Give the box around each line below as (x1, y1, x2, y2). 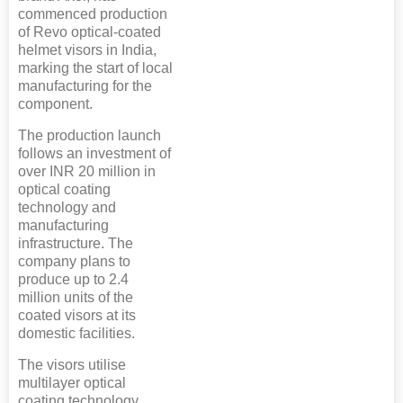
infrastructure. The (18, 236, 133, 252)
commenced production (18, 6, 167, 22)
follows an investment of (18, 146, 171, 162)
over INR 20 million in (18, 164, 156, 180)
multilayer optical (18, 375, 126, 391)
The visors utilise (18, 357, 126, 373)
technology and (18, 200, 116, 216)
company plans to (18, 254, 130, 270)
